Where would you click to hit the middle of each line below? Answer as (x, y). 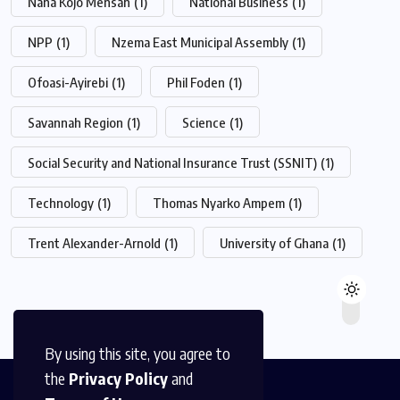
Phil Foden (196, 82)
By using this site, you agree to (137, 353)
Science (204, 122)
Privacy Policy (118, 378)
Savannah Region (75, 122)
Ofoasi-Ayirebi (68, 82)
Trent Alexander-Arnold (94, 242)
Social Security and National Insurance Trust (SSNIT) (172, 162)
